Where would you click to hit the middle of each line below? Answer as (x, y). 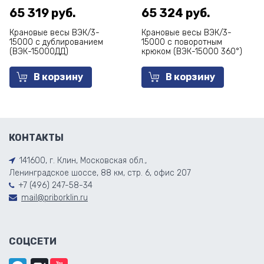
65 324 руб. (176, 13)
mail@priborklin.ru (55, 198)
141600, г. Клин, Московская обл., (83, 161)
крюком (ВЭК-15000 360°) (192, 52)
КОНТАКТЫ (36, 138)
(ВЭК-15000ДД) (39, 52)
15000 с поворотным (182, 42)
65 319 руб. (43, 13)
